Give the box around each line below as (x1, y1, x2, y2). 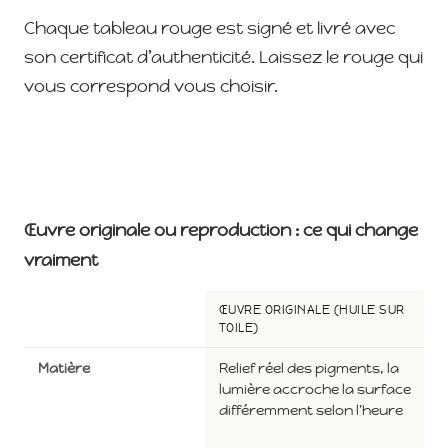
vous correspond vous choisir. (24, 74, 278, 97)
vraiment (24, 248, 98, 271)
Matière (38, 358, 90, 377)
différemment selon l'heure (219, 400, 403, 419)
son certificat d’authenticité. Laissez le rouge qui (24, 45, 423, 68)
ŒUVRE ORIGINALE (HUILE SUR (219, 301, 405, 318)
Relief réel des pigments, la (219, 358, 399, 377)
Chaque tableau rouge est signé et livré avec (24, 16, 395, 39)
